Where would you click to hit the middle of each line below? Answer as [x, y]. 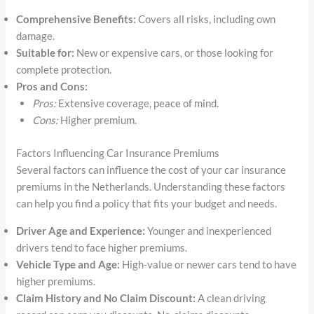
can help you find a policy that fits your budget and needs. [147, 203]
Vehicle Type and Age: [68, 264]
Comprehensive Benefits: [76, 19]
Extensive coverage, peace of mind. [137, 103]
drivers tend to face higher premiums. [102, 247]
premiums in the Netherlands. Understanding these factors [151, 186]
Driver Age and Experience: [81, 230]
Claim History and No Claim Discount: [106, 298]
